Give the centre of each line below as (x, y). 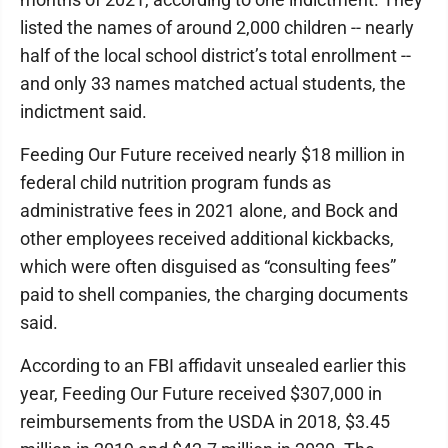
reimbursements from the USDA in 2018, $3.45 (205, 421)
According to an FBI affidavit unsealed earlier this (213, 365)
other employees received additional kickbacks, (207, 238)
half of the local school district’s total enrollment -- (215, 55)
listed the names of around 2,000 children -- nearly (217, 27)
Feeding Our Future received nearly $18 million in (212, 154)
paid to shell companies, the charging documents (214, 294)
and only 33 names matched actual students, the (213, 83)
